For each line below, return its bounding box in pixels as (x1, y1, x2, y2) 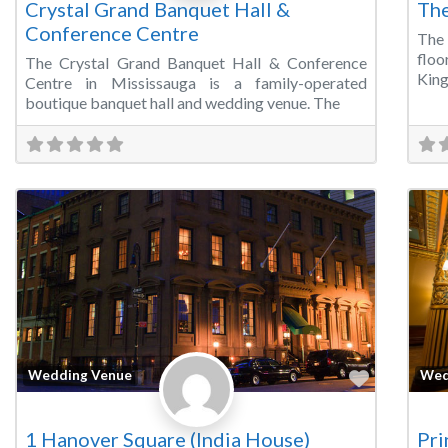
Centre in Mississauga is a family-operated (25, 73, 367, 93)
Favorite (368, 364, 445, 389)
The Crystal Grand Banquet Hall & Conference (25, 53, 367, 73)
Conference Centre (25, 21, 199, 46)
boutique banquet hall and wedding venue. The (25, 93, 340, 113)
